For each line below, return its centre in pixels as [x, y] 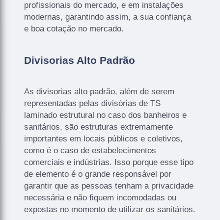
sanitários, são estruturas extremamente [99, 127]
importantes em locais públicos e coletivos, [104, 139]
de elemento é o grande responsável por [98, 174]
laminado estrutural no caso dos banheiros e [106, 115]
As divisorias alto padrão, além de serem [99, 92]
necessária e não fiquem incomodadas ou [100, 198]
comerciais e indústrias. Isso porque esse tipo [109, 163]
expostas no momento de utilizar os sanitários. [110, 210]
